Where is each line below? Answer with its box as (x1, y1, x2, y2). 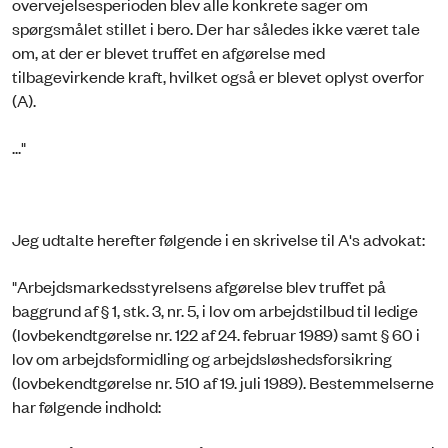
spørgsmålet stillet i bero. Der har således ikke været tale (12, 17, 420, 40)
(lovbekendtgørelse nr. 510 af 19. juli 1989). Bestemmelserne (12, 370, 434, 393)
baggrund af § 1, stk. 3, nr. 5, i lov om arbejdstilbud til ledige (12, 298, 418, 321)
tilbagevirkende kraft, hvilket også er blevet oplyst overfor (12, 65, 424, 88)
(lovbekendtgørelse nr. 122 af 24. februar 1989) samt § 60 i (12, 322, 420, 345)
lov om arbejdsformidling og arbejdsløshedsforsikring (12, 346, 392, 369)
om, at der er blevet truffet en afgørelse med (12, 41, 325, 64)
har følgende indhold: (12, 394, 161, 417)
